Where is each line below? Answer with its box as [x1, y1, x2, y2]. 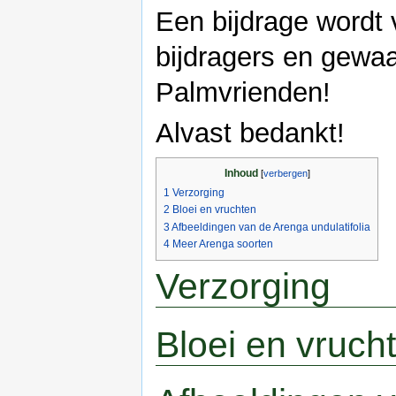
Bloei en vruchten [172, 203, 256, 217]
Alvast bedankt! [156, 118, 345, 149]
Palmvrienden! [156, 76, 331, 108]
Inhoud [224, 166, 258, 179]
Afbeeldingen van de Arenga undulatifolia [171, 220, 370, 233]
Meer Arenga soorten [172, 237, 273, 250]
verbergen [263, 167, 308, 179]
